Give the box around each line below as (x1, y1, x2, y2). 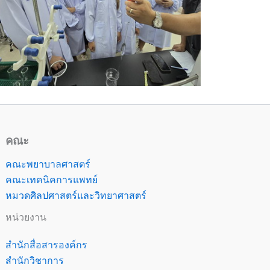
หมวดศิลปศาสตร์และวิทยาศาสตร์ (5, 189, 147, 201)
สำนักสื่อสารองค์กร (5, 239, 88, 251)
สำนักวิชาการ (5, 254, 64, 266)
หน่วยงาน (5, 211, 47, 223)
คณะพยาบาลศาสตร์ (5, 158, 91, 170)
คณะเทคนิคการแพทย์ (5, 174, 98, 186)
